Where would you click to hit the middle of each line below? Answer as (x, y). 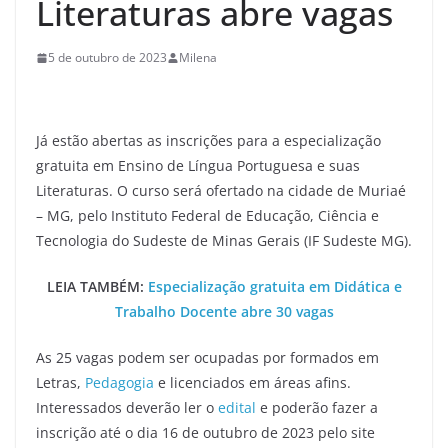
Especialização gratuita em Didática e (274, 286)
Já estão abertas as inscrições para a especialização (208, 140)
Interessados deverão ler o (127, 407)
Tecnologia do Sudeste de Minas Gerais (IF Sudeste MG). (224, 240)
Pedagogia (119, 382)
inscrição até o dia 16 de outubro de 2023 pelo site (205, 432)
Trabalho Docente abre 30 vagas (224, 311)
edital (239, 407)
